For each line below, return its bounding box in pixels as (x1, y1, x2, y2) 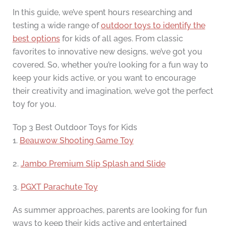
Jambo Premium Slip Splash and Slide (20, 159, 165, 169)
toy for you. (12, 99, 56, 109)
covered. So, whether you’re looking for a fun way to (12, 60, 208, 70)
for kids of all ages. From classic (60, 34, 183, 44)
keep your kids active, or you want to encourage (12, 73, 196, 83)
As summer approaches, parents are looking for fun (12, 205, 207, 215)
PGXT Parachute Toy (20, 182, 98, 192)
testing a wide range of (12, 21, 101, 31)
